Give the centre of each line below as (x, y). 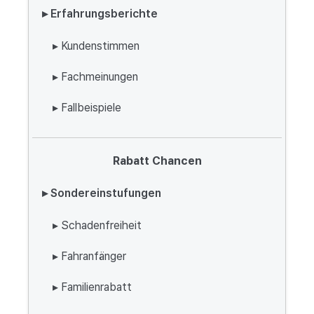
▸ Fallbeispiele (87, 108)
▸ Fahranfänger (89, 256)
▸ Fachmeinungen (95, 77)
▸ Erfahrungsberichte (100, 14)
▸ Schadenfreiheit (97, 225)
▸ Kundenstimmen (96, 46)
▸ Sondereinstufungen (102, 193)
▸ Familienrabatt (92, 287)
